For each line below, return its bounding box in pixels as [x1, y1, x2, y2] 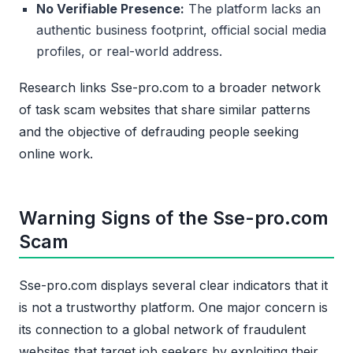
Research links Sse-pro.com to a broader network [19, 80, 321, 96]
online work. [19, 146, 93, 162]
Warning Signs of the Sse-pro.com [19, 206, 329, 229]
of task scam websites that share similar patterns [19, 102, 310, 118]
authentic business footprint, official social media [36, 22, 326, 39]
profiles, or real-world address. [36, 43, 222, 60]
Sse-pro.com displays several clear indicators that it [19, 277, 328, 293]
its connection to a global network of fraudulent [19, 321, 306, 337]
